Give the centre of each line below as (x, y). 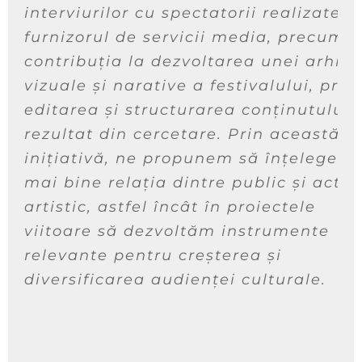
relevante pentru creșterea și (153, 256)
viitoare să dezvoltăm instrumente (177, 232)
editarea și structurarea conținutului (187, 110)
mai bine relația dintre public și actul (191, 183)
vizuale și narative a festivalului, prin (190, 86)
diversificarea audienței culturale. (175, 280)
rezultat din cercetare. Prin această (182, 135)
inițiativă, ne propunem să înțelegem (189, 159)
